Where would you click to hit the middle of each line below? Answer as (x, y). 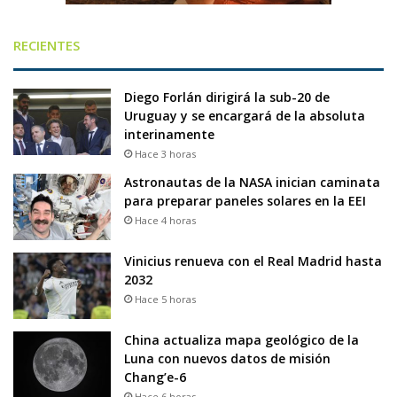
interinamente (169, 134)
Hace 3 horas (165, 153)
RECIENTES (47, 45)
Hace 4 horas (165, 220)
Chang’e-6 (155, 377)
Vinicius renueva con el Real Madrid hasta (253, 261)
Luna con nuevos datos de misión (227, 358)
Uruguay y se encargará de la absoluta (245, 115)
